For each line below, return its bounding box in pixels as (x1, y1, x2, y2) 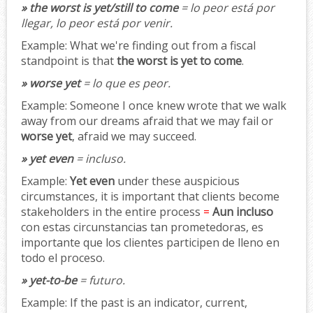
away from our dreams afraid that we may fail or (21, 112, 273, 129)
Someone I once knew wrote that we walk (67, 97, 286, 113)
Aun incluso (212, 203, 273, 219)
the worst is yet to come (117, 52, 242, 68)
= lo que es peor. (80, 75, 170, 91)
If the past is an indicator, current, (67, 294, 247, 310)
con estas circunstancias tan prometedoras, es (21, 219, 263, 235)
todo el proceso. (21, 249, 105, 265)
